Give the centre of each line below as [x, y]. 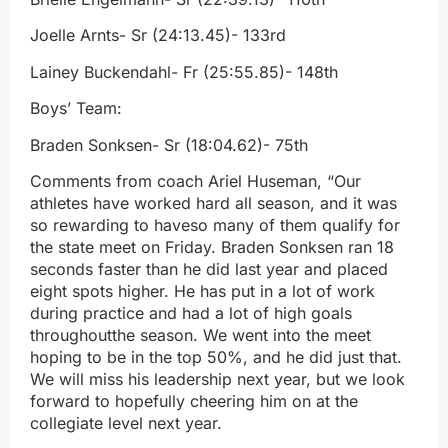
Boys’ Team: [76, 108]
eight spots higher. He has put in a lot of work [202, 290]
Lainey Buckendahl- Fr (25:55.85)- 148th [184, 71]
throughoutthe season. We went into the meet [200, 334]
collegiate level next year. [126, 422]
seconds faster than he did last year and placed [209, 268]
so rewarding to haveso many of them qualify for [215, 224]
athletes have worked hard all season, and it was [213, 202]
